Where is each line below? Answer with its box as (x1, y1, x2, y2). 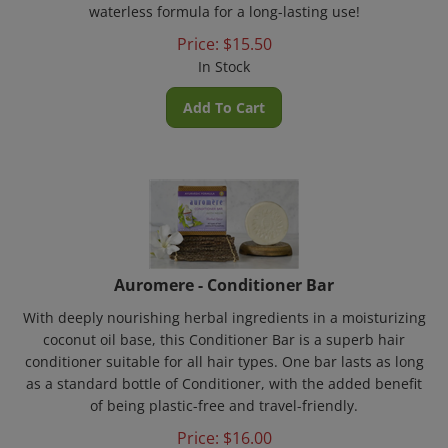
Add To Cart (183, 86, 265, 105)
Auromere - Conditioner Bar (114, 262, 334, 284)
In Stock (198, 45, 250, 64)
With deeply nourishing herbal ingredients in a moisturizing (22, 296, 426, 315)
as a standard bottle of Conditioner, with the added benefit (26, 362, 422, 381)
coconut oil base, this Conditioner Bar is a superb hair (43, 318, 405, 337)
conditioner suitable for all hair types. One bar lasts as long (24, 340, 424, 359)
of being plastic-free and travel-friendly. (90, 384, 358, 403)
